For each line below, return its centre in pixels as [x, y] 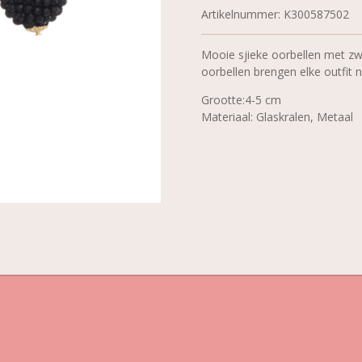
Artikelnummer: [241, 14]
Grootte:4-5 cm [241, 99]
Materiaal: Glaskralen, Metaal [277, 116]
